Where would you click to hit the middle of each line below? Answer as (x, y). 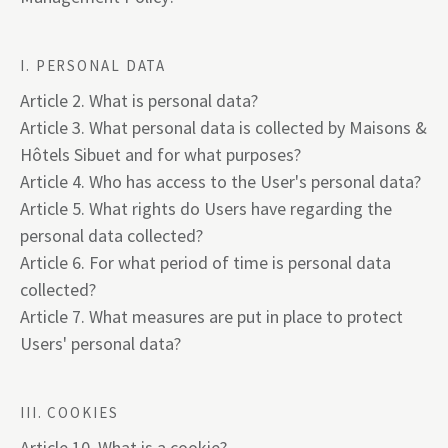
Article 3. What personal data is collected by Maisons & (223, 127)
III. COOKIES (69, 412)
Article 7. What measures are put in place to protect (211, 316)
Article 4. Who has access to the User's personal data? (220, 181)
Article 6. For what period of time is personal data (205, 262)
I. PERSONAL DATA (93, 65)
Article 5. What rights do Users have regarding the (206, 208)
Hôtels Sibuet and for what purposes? (160, 154)
